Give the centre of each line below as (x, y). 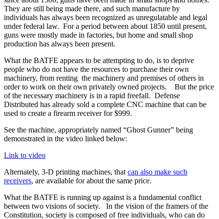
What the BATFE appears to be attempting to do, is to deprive (99, 60)
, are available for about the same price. (91, 180)
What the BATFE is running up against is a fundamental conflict (103, 197)
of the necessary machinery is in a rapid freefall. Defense (92, 95)
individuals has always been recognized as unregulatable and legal (106, 17)
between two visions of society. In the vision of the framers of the (106, 206)
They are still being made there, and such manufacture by (92, 8)
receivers (18, 180)
